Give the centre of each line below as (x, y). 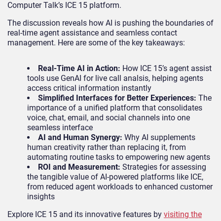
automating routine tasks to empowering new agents (119, 157)
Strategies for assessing (163, 167)
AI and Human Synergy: (80, 138)
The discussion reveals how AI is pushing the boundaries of (110, 23)
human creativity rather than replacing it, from (107, 147)
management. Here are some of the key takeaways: (96, 43)
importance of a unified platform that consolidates (115, 108)
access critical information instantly (89, 88)
